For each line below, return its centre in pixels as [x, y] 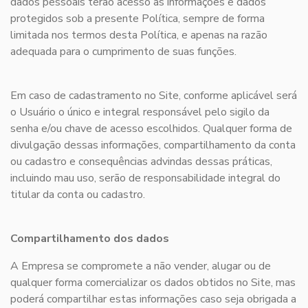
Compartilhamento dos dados [90, 239]
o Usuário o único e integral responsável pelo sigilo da [140, 112]
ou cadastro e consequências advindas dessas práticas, [141, 162]
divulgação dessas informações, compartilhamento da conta [153, 145]
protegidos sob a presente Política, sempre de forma [137, 19]
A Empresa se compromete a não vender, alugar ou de [141, 266]
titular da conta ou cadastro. [78, 195]
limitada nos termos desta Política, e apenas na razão [139, 35]
